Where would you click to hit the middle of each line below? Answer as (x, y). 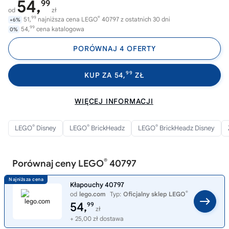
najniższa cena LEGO (67, 19)
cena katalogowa (60, 29)
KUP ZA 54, (105, 75)
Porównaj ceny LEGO (58, 164)
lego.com (93, 194)
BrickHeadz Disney (186, 128)
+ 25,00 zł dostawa (97, 219)
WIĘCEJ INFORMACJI (114, 101)
